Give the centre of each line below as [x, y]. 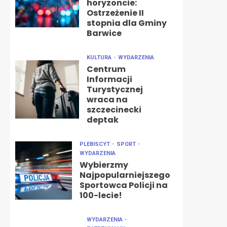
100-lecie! [101, 195]
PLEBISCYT [96, 144]
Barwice [104, 33]
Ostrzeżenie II [115, 13]
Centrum [106, 69]
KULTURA [100, 58]
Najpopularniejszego [125, 175]
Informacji [109, 79]
